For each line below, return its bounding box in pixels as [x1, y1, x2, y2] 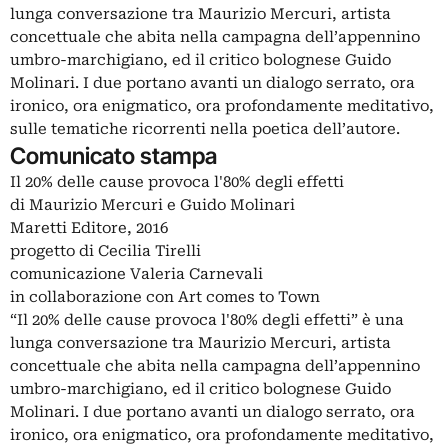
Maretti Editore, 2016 [10, 219, 168, 238]
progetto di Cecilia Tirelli [10, 242, 201, 261]
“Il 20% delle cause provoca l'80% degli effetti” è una [10, 311, 404, 330]
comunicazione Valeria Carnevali [10, 265, 263, 284]
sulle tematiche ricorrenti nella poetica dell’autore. [10, 120, 400, 139]
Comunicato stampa [10, 142, 217, 170]
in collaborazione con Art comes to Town [10, 288, 320, 307]
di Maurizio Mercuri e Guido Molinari [10, 196, 295, 215]
